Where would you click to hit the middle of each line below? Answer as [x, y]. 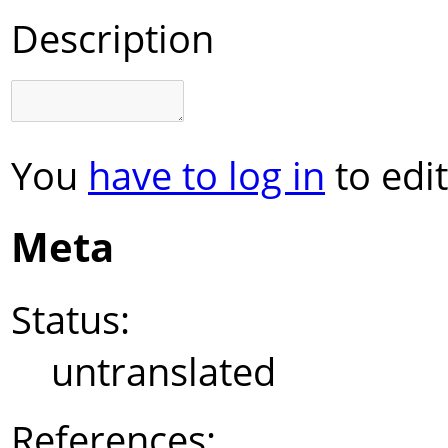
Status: [70, 319]
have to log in [206, 174]
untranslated [163, 371]
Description [112, 37]
